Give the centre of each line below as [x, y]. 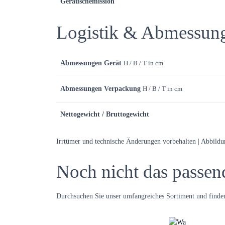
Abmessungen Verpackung [100, 89]
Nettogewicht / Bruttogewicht [105, 114]
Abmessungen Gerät [91, 63]
